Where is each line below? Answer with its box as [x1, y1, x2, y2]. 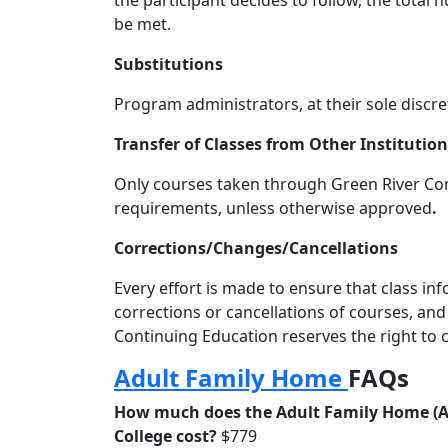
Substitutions [114, 53, 223, 75]
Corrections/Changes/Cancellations [114, 237, 398, 259]
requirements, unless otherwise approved [114, 197, 432, 219]
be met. [114, 13, 171, 35]
